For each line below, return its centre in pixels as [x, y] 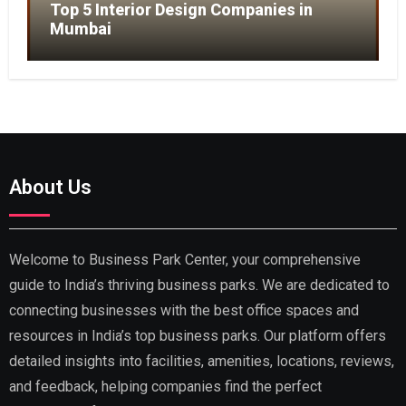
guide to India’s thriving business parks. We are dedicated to [199, 285]
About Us [50, 187]
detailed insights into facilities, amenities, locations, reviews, [201, 361]
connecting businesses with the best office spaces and [184, 310]
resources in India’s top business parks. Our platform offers [197, 335]
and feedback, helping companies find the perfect [165, 386]
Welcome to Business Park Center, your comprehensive [184, 259]
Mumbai [80, 28]
